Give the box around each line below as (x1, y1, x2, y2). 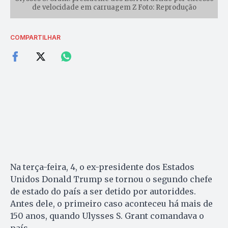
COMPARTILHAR (10, 33, 61, 41)
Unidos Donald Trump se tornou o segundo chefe (10, 174, 212, 184)
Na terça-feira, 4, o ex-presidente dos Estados (10, 161, 194, 172)
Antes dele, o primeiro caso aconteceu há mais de (10, 198, 213, 209)
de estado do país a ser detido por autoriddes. (10, 186, 196, 196)
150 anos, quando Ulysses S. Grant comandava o (10, 210, 204, 221)
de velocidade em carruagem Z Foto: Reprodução (32, 3, 196, 12)
